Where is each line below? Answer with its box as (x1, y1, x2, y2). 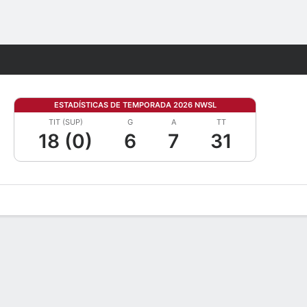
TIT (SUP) (48, 117, 83, 127)
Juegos (239, 55, 269, 64)
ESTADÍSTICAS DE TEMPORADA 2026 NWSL (53, 100, 217, 110)
